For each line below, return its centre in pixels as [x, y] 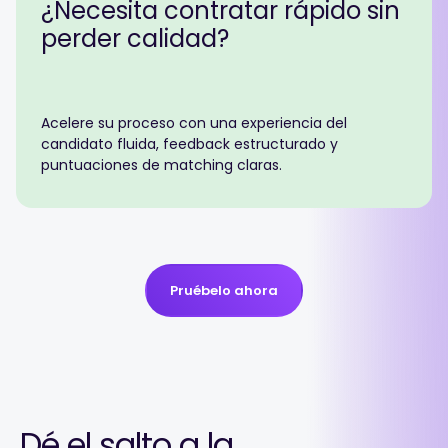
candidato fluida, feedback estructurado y [189, 144]
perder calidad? [135, 38]
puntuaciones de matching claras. [161, 165]
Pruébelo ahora [224, 290]
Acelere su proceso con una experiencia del [194, 123]
